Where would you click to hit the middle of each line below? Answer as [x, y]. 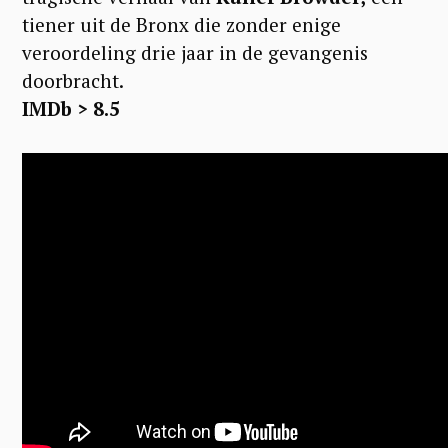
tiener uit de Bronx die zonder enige [181, 24]
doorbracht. [73, 80]
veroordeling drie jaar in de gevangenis [195, 52]
